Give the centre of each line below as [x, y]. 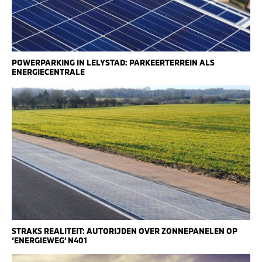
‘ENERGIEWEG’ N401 [49, 240]
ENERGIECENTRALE [48, 72]
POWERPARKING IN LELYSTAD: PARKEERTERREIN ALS [113, 63]
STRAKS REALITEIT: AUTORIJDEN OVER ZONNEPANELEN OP [125, 230]
